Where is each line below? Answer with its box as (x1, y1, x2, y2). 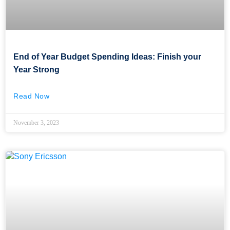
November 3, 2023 (13, 119, 59, 126)
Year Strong (13, 65, 60, 74)
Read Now (13, 91, 49, 100)
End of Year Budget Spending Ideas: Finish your (13, 52, 201, 61)
